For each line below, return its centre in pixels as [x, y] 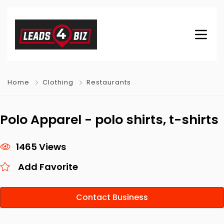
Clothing [58, 82]
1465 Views [41, 147]
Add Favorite [48, 167]
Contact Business [112, 197]
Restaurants [109, 82]
